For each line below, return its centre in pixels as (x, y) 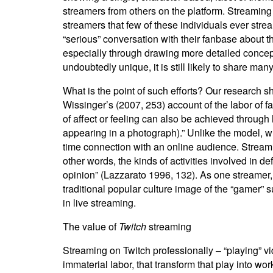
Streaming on (91, 250)
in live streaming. (99, 203)
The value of (90, 226)
